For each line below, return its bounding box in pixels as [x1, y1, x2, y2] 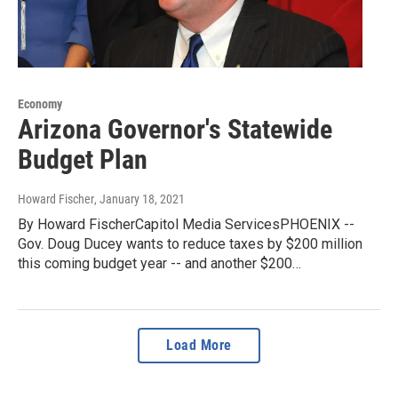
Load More [166, 336, 232, 354]
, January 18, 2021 [94, 191, 185, 206]
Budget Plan [18, 143, 147, 175]
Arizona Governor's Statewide [18, 113, 332, 145]
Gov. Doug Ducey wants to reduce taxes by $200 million [18, 235, 362, 252]
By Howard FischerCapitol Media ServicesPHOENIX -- [18, 215, 354, 233]
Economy [18, 96, 62, 111]
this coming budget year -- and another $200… [18, 254, 301, 272]
